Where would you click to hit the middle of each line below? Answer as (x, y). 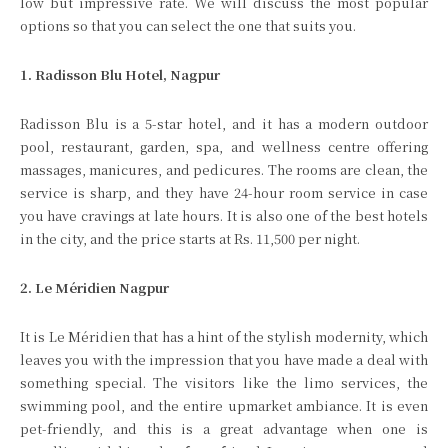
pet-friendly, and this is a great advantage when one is (224, 428)
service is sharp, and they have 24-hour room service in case (224, 192)
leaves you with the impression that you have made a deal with (224, 359)
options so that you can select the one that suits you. (188, 25)
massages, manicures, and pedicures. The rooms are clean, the (224, 169)
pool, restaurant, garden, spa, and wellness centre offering (224, 146)
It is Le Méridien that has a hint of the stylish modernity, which (224, 336)
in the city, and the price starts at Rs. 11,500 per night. (190, 238)
